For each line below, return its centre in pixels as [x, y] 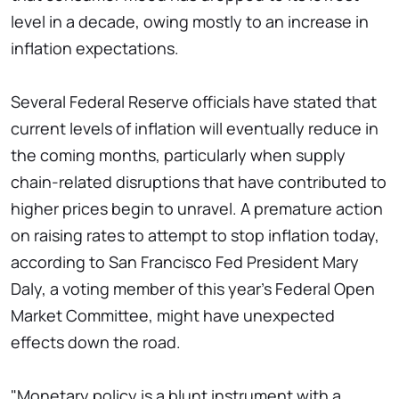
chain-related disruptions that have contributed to [199, 182]
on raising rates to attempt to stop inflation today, [195, 236]
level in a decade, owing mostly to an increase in [190, 22]
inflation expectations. [95, 49]
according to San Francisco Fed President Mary [185, 262]
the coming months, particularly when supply [178, 155]
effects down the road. [96, 342]
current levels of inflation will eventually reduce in [195, 129]
